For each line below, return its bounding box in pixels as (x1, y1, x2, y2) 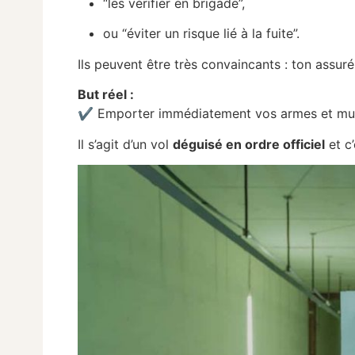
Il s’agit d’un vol (78, 136, 174, 152)
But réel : (78, 86, 135, 103)
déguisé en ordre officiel (173, 136, 326, 152)
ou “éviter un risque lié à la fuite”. (103, 25, 300, 42)
